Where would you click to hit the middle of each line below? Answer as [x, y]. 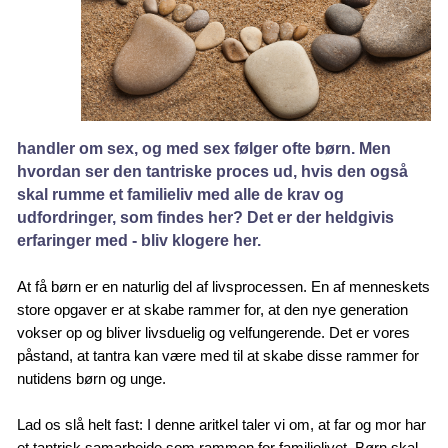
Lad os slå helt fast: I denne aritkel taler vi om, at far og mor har [222, 424]
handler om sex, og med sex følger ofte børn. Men [204, 148]
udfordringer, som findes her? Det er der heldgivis [206, 217]
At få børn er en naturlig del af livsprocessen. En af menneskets [224, 286]
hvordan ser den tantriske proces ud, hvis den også [213, 171]
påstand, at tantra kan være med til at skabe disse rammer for [218, 355]
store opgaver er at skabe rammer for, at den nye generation [213, 309]
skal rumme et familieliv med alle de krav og [181, 194]
